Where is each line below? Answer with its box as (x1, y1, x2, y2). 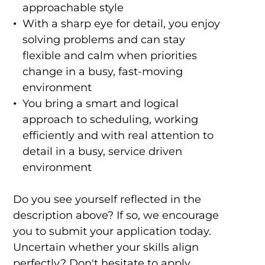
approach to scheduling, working (22, 113, 198, 127)
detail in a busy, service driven (22, 145, 182, 159)
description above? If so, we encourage (12, 209, 219, 222)
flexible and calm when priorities (22, 49, 197, 63)
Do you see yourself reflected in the (12, 193, 201, 206)
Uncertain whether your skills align (12, 241, 199, 254)
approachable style (22, 1, 124, 15)
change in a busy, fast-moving (22, 65, 183, 79)
